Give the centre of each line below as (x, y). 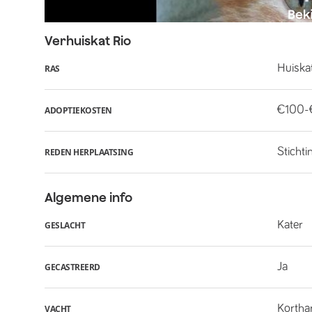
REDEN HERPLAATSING (89, 152)
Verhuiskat (77, 41)
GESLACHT (65, 225)
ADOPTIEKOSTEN (78, 110)
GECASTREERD (72, 267)
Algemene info (88, 197)
